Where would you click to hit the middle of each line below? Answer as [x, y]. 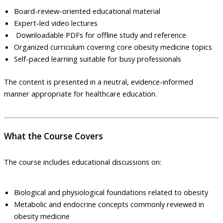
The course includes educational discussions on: [83, 162]
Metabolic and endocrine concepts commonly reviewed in [109, 204]
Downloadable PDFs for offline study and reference [100, 35]
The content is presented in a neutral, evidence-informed [99, 81]
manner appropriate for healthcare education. [80, 93]
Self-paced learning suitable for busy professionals [98, 58]
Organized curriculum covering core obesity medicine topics [113, 47]
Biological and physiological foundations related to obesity [111, 192]
